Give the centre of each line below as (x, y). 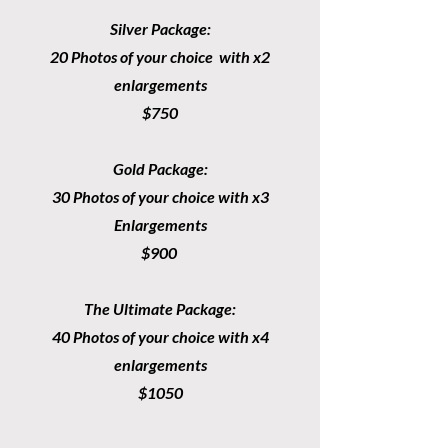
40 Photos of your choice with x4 (160, 336)
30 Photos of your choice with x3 (160, 196)
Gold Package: (160, 168)
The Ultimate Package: (160, 308)
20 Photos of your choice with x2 (160, 56)
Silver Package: (160, 28)
